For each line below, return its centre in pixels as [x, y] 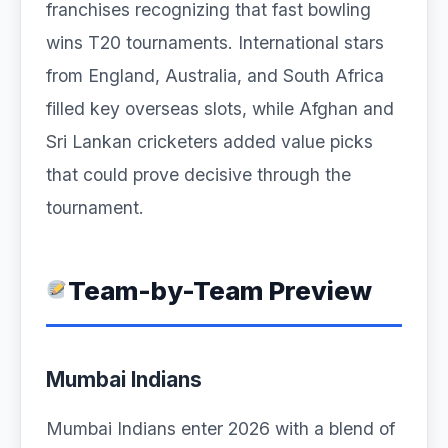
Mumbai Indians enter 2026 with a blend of [220, 428]
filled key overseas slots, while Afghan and [220, 108]
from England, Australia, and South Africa [215, 75]
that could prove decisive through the [198, 174]
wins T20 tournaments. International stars [215, 42]
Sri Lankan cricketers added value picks [209, 141]
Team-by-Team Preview [219, 290]
